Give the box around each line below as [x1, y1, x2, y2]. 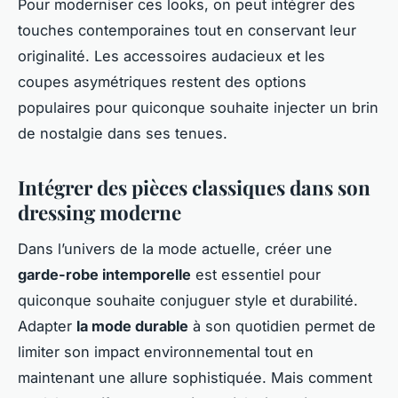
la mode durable [76, 316, 188, 335]
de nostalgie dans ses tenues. [18, 124, 227, 143]
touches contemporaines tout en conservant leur [18, 21, 356, 40]
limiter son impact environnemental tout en [18, 342, 314, 361]
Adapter [18, 316, 76, 335]
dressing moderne [18, 199, 181, 227]
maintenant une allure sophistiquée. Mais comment [18, 368, 372, 386]
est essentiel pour [191, 265, 321, 283]
